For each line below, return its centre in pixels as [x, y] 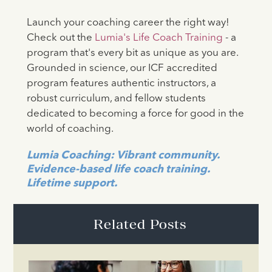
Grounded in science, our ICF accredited [122, 69]
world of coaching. [70, 129]
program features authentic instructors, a [121, 84]
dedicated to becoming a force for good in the [135, 114]
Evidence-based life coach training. [118, 170]
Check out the [59, 38]
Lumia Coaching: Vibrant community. [123, 156]
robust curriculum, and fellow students [116, 99]
